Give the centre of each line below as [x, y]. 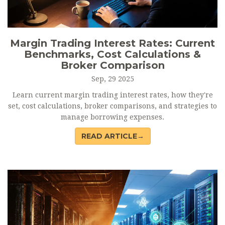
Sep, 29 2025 [113, 79]
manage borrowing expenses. [113, 117]
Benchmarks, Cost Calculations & [113, 54]
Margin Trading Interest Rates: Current [113, 43]
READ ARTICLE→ [113, 136]
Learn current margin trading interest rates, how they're [113, 95]
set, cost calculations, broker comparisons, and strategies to [113, 106]
